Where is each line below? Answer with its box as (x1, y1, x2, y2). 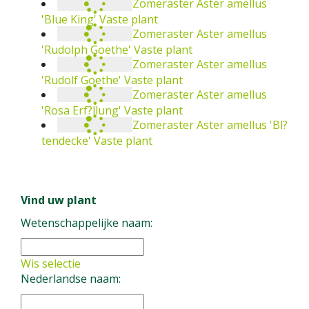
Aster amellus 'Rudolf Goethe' (124, 56, 277, 72)
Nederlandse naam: (21, 270, 121, 286)
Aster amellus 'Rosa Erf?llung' (124, 86, 277, 102)
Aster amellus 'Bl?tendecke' (124, 117, 265, 132)
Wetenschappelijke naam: (21, 215, 152, 230)
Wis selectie (21, 255, 81, 271)
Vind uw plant (21, 192, 97, 208)
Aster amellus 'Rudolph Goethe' (124, 26, 287, 41)
